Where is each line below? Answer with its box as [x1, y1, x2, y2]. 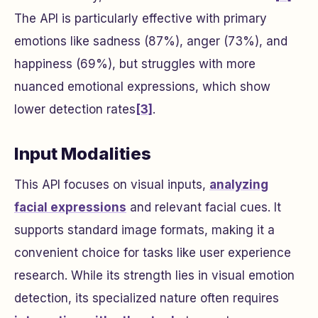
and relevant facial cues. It [126, 199, 281, 214]
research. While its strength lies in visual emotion [14, 268, 295, 283]
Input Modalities [14, 143, 151, 164]
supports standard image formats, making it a [14, 222, 275, 237]
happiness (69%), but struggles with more [14, 56, 256, 71]
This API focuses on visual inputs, [14, 177, 209, 192]
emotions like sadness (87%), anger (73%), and [14, 33, 287, 48]
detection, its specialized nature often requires [14, 290, 279, 305]
